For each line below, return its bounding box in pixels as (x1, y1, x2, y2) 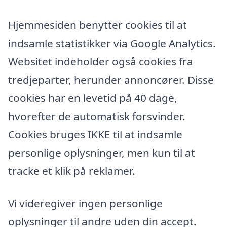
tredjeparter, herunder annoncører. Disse (8, 72, 214, 87)
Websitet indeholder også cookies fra (8, 54, 193, 69)
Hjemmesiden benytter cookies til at (8, 18, 187, 32)
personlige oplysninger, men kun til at (8, 145, 195, 160)
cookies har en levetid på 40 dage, (8, 91, 177, 105)
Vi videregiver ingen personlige (8, 196, 163, 210)
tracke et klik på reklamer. (8, 164, 135, 178)
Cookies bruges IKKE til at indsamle (8, 127, 182, 142)
